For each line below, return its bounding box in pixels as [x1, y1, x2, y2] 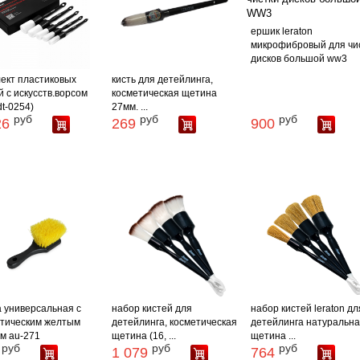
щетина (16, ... [112, 330, 177, 342]
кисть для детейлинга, [112, 74, 214, 85]
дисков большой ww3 [250, 53, 347, 64]
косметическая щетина [112, 88, 218, 99]
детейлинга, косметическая [112, 317, 238, 328]
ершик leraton [250, 26, 313, 37]
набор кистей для [112, 303, 193, 314]
